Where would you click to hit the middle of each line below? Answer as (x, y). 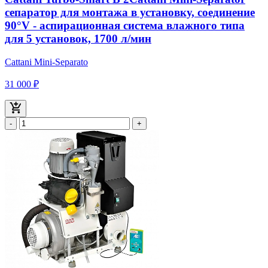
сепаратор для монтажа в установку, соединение (130, 12)
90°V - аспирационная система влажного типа (125, 25)
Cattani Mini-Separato (46, 62)
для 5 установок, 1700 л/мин (78, 38)
